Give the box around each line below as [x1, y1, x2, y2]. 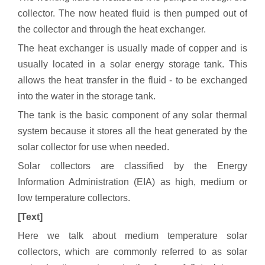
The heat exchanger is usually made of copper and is [18, 43, 247, 53]
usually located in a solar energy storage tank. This [18, 59, 247, 69]
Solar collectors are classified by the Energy [18, 161, 247, 171]
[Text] [18, 212, 43, 222]
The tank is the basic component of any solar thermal [18, 110, 247, 120]
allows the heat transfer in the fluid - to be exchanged [18, 75, 247, 85]
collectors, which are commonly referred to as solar [18, 247, 247, 257]
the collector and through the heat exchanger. [18, 24, 206, 34]
